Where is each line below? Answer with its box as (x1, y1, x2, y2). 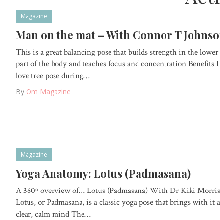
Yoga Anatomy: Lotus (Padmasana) (16, 166, 191, 181)
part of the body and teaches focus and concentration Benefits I (16, 58, 219, 69)
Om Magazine (26, 86, 71, 96)
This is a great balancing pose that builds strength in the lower (16, 46, 218, 57)
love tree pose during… (16, 70, 90, 81)
